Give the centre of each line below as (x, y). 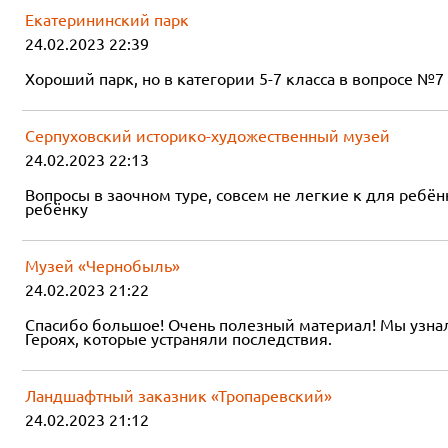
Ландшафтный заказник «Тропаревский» (178, 395)
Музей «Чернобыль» (102, 265)
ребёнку (56, 208)
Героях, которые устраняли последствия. (178, 338)
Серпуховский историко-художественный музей (207, 135)
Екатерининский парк (107, 19)
